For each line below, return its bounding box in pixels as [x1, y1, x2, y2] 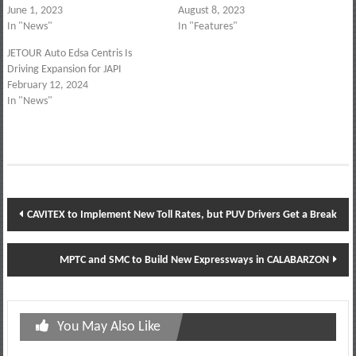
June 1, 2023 [6, 5, 63, 17]
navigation [6, 229, 100, 252]
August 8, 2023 [178, 5, 245, 17]
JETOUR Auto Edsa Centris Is [6, 48, 132, 60]
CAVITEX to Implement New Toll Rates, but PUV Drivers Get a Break [26, 209, 337, 222]
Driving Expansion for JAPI [6, 64, 122, 76]
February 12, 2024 [6, 79, 88, 92]
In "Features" [178, 21, 238, 33]
